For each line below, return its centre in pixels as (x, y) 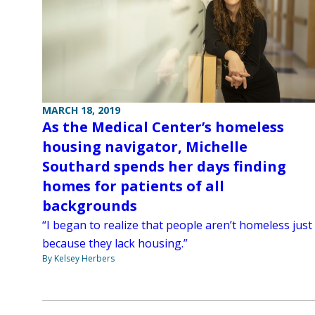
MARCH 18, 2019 (81, 110)
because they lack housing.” (115, 244)
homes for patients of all (133, 186)
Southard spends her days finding (164, 167)
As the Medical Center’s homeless (163, 127)
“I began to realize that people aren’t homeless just (177, 225)
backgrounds (90, 206)
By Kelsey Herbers (78, 259)
